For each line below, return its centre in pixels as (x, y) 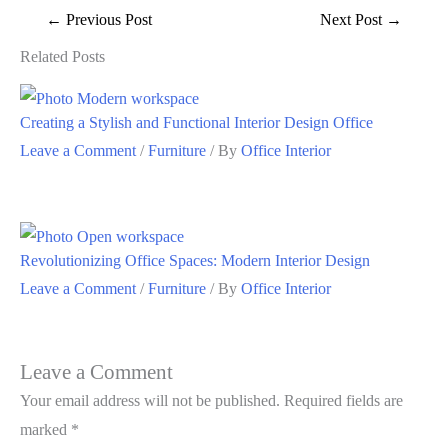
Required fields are (343, 400)
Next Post (353, 20)
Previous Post (107, 20)
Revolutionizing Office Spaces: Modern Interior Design (195, 261)
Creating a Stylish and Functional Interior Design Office (196, 123)
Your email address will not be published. (150, 400)
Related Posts (62, 57)
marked (45, 429)
